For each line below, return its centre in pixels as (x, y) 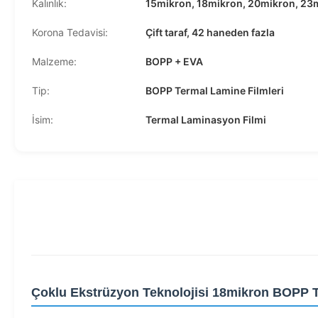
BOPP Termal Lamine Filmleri (215, 91)
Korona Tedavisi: (70, 32)
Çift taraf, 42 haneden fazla (210, 32)
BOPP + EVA (174, 61)
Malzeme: (54, 61)
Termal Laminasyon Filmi (206, 120)
